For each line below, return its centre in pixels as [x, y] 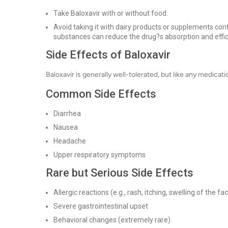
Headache [70, 141]
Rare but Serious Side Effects [120, 173]
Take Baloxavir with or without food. [111, 13]
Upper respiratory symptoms [99, 155]
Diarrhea [67, 113]
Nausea [66, 127]
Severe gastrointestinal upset [101, 206]
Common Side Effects [101, 94]
